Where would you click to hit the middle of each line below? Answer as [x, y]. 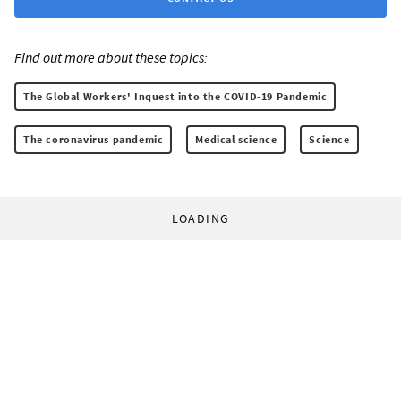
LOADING [200, 218]
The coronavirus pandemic [94, 139]
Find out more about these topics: [111, 57]
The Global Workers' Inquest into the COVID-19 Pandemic [175, 96]
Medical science [236, 139]
